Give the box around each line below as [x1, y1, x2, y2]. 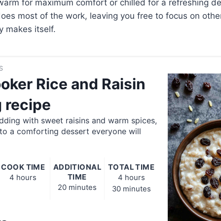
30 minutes [111, 184, 151, 194]
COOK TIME [1, 163, 45, 172]
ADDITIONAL [53, 163, 102, 172]
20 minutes [57, 183, 97, 192]
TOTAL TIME [108, 163, 155, 172]
